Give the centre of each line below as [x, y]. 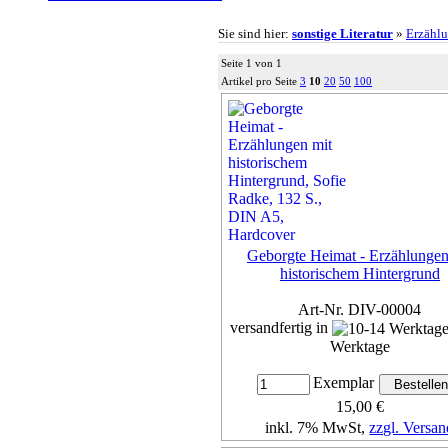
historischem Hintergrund [360, 273]
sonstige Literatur [342, 33]
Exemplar [344, 383]
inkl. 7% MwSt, [317, 428]
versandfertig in [281, 327]
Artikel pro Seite [260, 80]
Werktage [360, 347]
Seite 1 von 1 [251, 62]
